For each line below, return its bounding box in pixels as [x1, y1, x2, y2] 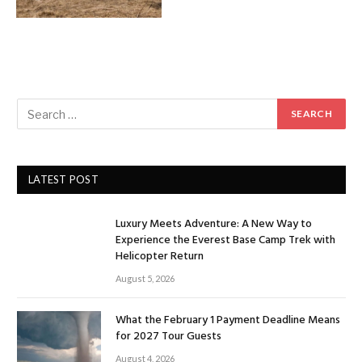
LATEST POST [28, 173, 99, 186]
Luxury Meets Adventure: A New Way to [116, 215, 312, 234]
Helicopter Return [116, 247, 204, 266]
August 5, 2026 [116, 273, 175, 284]
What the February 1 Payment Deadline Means [116, 311, 340, 330]
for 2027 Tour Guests [116, 327, 221, 346]
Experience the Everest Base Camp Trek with [116, 231, 335, 250]
